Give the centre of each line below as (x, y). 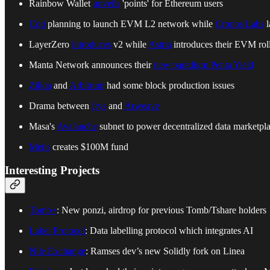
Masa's (43, 127)
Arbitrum (87, 86)
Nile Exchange (57, 251)
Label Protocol (57, 230)
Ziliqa (40, 86)
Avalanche (77, 127)
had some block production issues (169, 86)
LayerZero (50, 45)
